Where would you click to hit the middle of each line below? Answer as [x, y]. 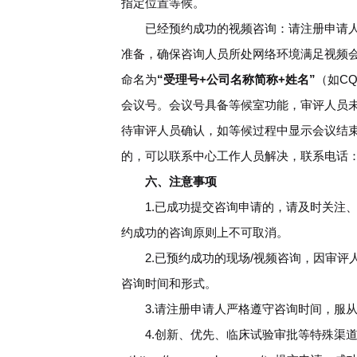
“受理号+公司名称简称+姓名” [236, 79]
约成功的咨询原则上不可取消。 [205, 232]
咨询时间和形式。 [169, 283]
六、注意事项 [181, 181]
